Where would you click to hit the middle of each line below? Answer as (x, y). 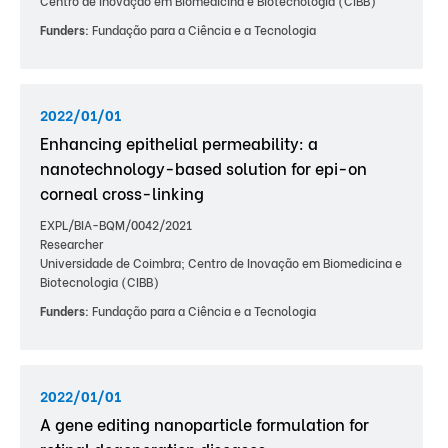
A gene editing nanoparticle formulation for (204, 423)
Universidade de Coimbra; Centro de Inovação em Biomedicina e (221, 262)
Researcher (71, 243)
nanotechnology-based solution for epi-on (203, 167)
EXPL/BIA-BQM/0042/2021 (116, 224)
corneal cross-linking (122, 192)
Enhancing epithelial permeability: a (179, 142)
